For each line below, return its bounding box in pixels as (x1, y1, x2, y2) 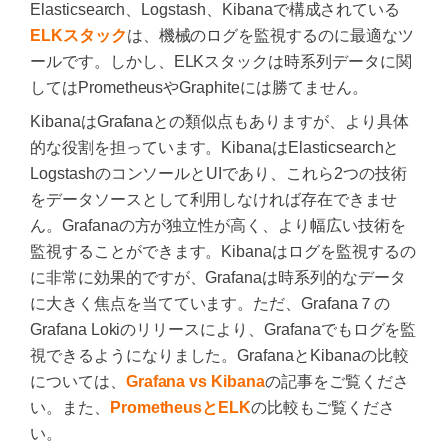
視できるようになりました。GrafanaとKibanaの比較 (30, 346, 409, 364)
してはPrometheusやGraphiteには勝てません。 (30, 78, 368, 96)
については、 (30, 372, 126, 390)
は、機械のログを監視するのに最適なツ (126, 26, 414, 44)
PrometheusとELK (109, 398, 252, 416)
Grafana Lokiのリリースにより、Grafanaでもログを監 (30, 320, 417, 338)
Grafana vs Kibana (125, 372, 265, 390)
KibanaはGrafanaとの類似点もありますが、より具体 (30, 112, 409, 130)
